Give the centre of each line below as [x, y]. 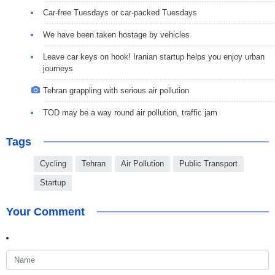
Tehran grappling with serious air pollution [116, 90]
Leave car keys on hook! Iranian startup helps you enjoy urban [154, 56]
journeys [58, 68]
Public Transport [208, 163]
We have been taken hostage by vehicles [116, 34]
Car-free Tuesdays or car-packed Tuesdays [120, 12]
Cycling [53, 163]
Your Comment [45, 211]
